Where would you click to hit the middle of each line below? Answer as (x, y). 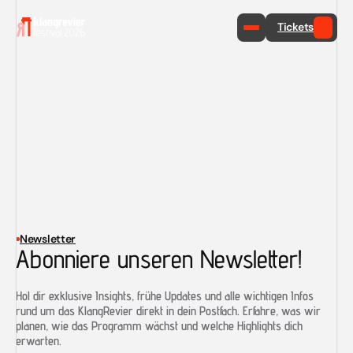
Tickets (295, 26)
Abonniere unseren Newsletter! (159, 258)
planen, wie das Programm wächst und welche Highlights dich (159, 326)
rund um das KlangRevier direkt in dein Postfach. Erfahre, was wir (168, 311)
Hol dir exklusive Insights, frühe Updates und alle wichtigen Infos (165, 296)
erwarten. (39, 341)
